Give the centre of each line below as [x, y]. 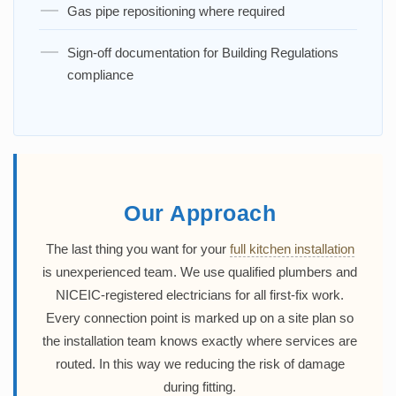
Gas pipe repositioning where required [176, 11]
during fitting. [200, 386]
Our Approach [200, 213]
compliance [100, 74]
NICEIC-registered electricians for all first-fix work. [200, 294]
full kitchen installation [292, 248]
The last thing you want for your [137, 248]
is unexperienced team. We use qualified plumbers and [200, 271]
